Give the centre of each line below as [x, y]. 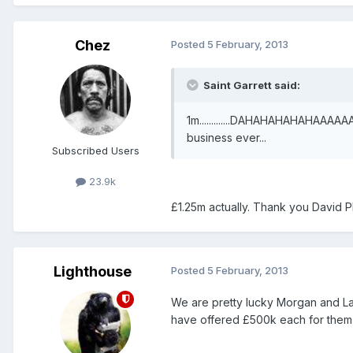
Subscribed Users [95, 150]
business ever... [227, 137]
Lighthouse [92, 271]
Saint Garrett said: [251, 85]
